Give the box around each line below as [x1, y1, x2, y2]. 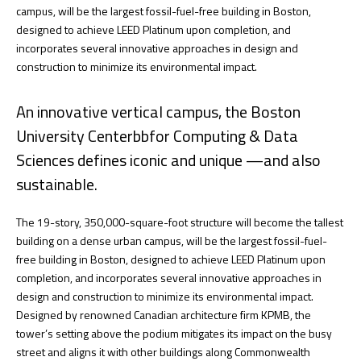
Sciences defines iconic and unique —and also [16, 147, 321, 173]
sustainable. [16, 172, 98, 197]
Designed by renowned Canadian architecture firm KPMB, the [16, 306, 311, 324]
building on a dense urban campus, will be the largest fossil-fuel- [16, 232, 327, 250]
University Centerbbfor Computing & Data [16, 123, 298, 149]
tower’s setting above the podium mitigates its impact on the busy [16, 325, 332, 342]
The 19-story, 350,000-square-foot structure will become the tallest [16, 214, 343, 231]
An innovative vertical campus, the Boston [16, 99, 301, 125]
